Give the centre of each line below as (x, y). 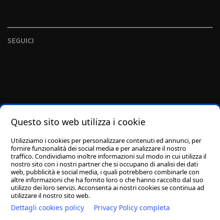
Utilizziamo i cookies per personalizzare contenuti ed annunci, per (106, 140)
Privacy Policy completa (132, 207)
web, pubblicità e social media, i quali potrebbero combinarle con (105, 172)
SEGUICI (21, 41)
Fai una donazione (115, 211)
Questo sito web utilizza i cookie (78, 122)
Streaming (176, 211)
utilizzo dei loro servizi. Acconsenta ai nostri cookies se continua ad (108, 188)
